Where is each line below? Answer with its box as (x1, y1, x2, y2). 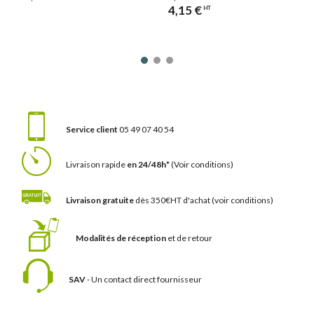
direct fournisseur (133, 273, 203, 285)
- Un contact (86, 273, 132, 285)
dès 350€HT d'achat (135, 194, 210, 205)
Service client (66, 123, 118, 135)
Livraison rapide (66, 159, 125, 170)
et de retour (168, 233, 212, 244)
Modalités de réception (76, 233, 166, 244)
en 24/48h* (127, 159, 170, 170)
